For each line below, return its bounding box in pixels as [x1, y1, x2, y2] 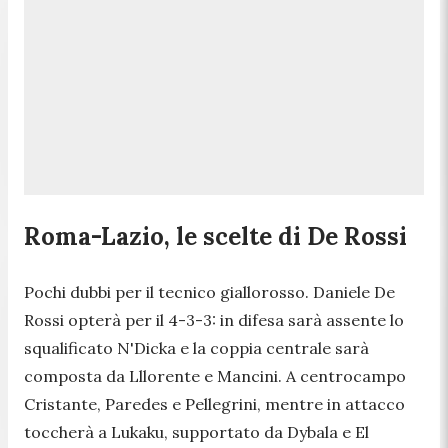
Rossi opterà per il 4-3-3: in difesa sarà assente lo [24, 309, 404, 330]
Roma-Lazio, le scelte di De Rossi [24, 220, 407, 252]
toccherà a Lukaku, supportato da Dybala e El [24, 421, 369, 442]
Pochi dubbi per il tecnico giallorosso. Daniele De [24, 281, 395, 302]
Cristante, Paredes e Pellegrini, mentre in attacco [24, 393, 405, 414]
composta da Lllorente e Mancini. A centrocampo [24, 365, 406, 386]
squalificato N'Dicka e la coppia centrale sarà [24, 337, 369, 358]
